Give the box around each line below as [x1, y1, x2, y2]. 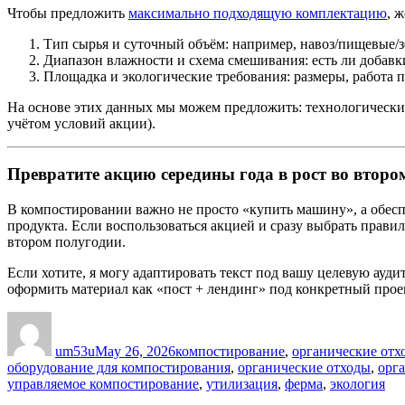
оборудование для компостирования [7, 360, 231, 375]
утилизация [206, 376, 278, 391]
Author [51, 311, 91, 326]
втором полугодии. [7, 234, 126, 250]
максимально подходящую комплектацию [128, 5, 387, 21]
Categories [174, 311, 235, 326]
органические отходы [238, 360, 371, 375]
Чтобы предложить [7, 5, 128, 21]
